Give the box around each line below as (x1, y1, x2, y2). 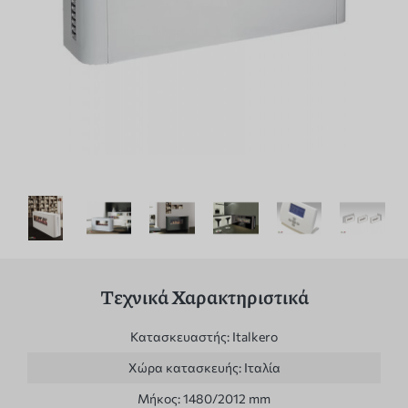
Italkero (232, 329, 278, 345)
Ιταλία (243, 360, 280, 376)
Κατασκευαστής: (130, 329, 232, 345)
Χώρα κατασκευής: (127, 360, 244, 376)
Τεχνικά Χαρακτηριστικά (99, 283, 309, 311)
